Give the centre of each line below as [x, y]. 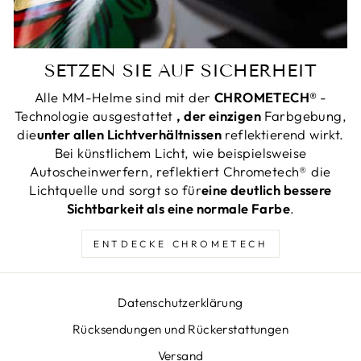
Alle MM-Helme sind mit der [124, 97]
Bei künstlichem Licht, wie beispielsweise [180, 152]
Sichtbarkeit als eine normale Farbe [178, 208]
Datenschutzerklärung [180, 303]
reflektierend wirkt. [282, 134]
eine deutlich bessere [266, 189]
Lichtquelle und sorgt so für [115, 189]
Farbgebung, [305, 115]
